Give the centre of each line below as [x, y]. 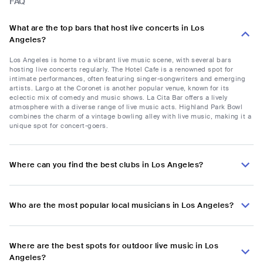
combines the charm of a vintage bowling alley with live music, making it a [130, 117]
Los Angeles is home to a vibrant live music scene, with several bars [120, 60]
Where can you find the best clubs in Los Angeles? [107, 165]
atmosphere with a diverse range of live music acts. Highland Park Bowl [126, 107]
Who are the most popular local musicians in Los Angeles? [122, 205]
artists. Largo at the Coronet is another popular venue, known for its [119, 88]
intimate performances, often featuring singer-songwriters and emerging [127, 79]
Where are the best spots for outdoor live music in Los [114, 246]
